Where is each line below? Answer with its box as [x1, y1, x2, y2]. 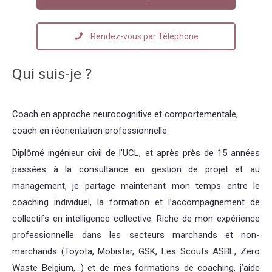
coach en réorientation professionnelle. [12, 125, 169, 137]
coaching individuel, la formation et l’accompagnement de [12, 197, 260, 208]
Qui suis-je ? [12, 66, 92, 83]
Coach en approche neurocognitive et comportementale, [12, 109, 238, 120]
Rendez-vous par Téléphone [88, 32, 199, 42]
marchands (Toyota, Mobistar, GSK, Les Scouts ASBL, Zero [12, 246, 260, 257]
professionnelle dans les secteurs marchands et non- [12, 229, 260, 241]
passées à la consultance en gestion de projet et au [12, 164, 260, 175]
